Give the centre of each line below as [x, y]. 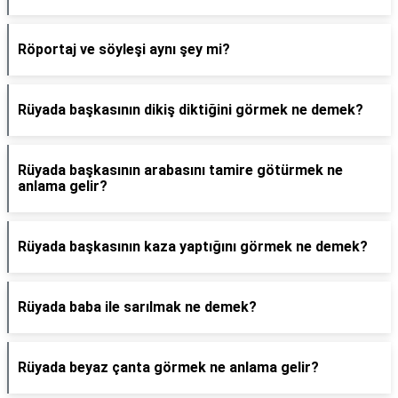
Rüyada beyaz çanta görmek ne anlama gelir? [168, 367]
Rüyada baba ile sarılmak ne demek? [137, 307]
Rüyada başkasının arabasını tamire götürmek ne [180, 170]
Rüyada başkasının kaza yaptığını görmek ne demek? [193, 247]
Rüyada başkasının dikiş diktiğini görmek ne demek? [191, 110]
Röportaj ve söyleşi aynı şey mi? [124, 49]
